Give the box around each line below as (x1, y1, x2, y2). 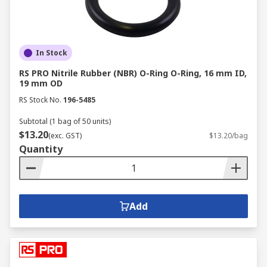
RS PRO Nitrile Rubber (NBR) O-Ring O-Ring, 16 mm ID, (19, 67, 247, 79)
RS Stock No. (19, 95, 61, 105)
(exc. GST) (48, 131, 82, 141)
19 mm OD (19, 77, 63, 89)
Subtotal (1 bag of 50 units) (19, 116, 111, 126)
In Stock (36, 48, 67, 58)
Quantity (19, 142, 63, 156)
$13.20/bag (209, 131, 248, 141)
